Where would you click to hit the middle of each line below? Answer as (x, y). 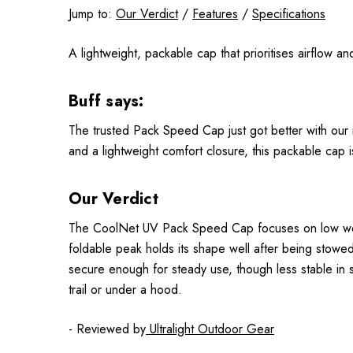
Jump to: (92, 14)
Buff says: (109, 101)
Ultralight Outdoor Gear (212, 329)
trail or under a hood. (125, 290)
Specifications (289, 14)
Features (215, 14)
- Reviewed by (107, 329)
